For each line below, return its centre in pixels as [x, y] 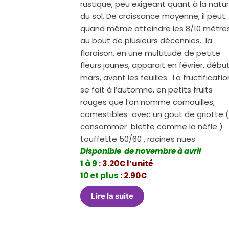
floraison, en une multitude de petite [151, 53]
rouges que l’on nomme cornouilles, [149, 102]
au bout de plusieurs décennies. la [146, 40]
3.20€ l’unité [127, 163]
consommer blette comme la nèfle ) [152, 126]
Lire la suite [112, 196]
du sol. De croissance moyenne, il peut [154, 16]
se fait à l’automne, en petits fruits [147, 89]
